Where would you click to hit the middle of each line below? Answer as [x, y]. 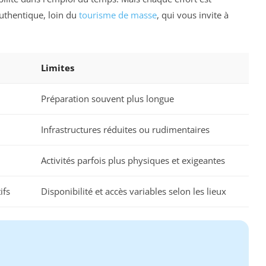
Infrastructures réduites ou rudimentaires [125, 129]
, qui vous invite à [193, 15]
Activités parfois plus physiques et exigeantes [133, 160]
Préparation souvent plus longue [107, 98]
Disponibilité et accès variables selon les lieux [134, 191]
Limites [58, 67]
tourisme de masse [118, 15]
